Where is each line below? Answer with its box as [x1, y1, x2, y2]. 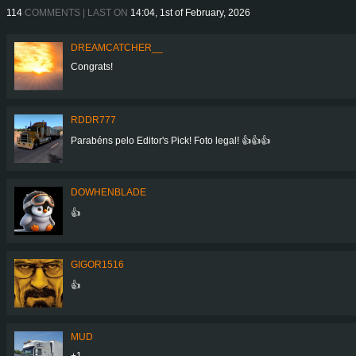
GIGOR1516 [71, 258, 124, 270]
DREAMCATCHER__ [71, 41, 163, 53]
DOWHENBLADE [71, 186, 146, 198]
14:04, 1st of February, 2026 [130, 6, 250, 18]
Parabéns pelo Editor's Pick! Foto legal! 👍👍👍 [71, 134, 270, 146]
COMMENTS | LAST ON [22, 6, 130, 18]
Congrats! [71, 60, 113, 72]
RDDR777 [71, 114, 116, 126]
